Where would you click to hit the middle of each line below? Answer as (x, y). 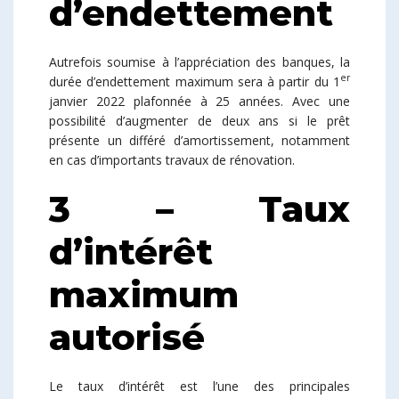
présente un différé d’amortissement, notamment (199, 140)
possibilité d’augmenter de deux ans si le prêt (199, 120)
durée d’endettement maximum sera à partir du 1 (195, 81)
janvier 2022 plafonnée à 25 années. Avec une (199, 101)
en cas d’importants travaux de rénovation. (172, 159)
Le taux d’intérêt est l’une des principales (199, 386)
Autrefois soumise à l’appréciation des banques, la (199, 61)
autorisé (127, 337)
